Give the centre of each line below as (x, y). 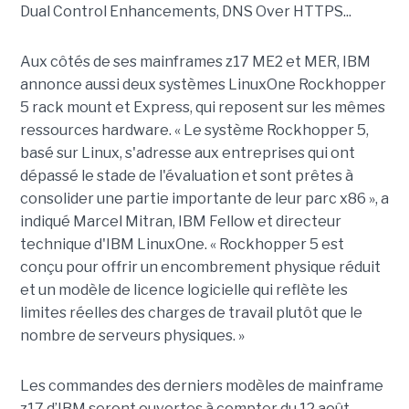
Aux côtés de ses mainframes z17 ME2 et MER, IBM (195, 61)
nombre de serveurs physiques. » (132, 335)
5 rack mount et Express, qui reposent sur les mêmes (202, 107)
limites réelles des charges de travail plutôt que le (191, 312)
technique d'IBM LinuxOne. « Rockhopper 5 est (182, 244)
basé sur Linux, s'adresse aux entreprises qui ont (187, 152)
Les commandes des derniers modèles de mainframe (201, 385)
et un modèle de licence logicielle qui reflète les (184, 289)
